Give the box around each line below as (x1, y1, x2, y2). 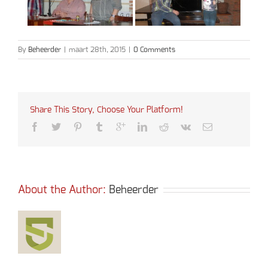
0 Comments (133, 46, 175, 53)
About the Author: (18, 185, 109, 196)
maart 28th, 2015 (69, 46, 126, 53)
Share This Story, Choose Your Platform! (30, 106, 183, 114)
